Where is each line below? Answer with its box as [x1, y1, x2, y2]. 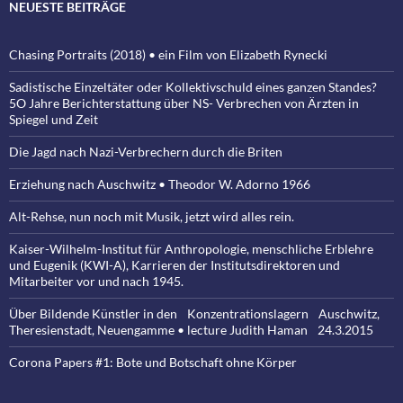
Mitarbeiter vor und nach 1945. [9, 273, 184, 289]
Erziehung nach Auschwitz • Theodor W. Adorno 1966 [9, 176, 310, 192]
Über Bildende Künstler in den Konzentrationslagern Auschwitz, [9, 306, 380, 321]
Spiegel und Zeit [9, 112, 98, 127]
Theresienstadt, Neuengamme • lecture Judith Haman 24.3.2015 [9, 322, 381, 337]
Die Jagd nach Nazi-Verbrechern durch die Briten [9, 144, 282, 159]
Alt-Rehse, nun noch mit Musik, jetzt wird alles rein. [9, 209, 294, 224]
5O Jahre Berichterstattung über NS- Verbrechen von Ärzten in [9, 95, 359, 111]
